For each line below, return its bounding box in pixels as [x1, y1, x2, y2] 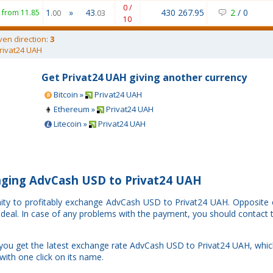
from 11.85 [2, 7, 40, 18]
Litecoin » [52, 118, 89, 129]
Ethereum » [52, 104, 97, 115]
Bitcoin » [52, 89, 85, 100]
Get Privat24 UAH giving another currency [41, 71, 247, 84]
